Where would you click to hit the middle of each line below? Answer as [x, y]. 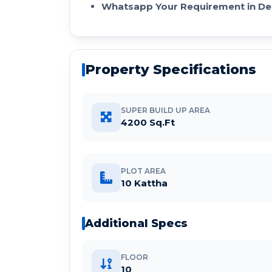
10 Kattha [144, 183]
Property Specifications [171, 70]
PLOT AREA [143, 171]
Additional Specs [136, 223]
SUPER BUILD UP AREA [165, 110]
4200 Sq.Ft [148, 123]
